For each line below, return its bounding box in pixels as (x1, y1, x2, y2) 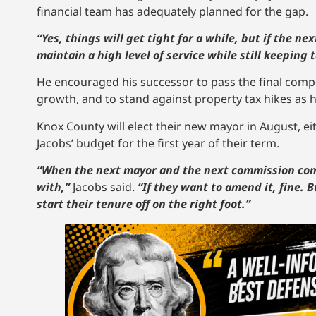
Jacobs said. (73, 179, 138, 195)
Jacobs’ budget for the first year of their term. (37, 135, 279, 151)
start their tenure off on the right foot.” (37, 196, 250, 212)
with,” (37, 179, 73, 195)
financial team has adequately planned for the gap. (37, 3, 311, 19)
